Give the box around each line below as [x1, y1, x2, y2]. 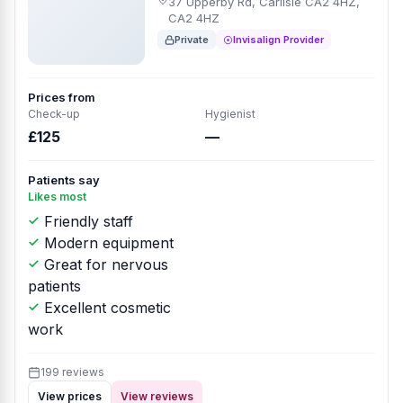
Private [175, 33, 209, 46]
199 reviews [40, 365, 104, 379]
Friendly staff [40, 212, 133, 230]
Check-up [28, 107, 80, 121]
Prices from [28, 90, 95, 104]
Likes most [28, 190, 86, 203]
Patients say [28, 173, 100, 187]
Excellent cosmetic [40, 299, 171, 317]
